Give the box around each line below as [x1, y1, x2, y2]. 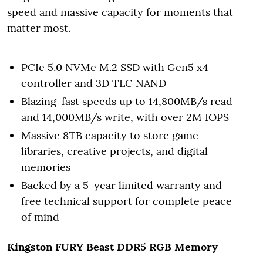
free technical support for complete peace [21, 194, 232, 208]
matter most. [7, 21, 70, 35]
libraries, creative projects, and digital [21, 144, 208, 158]
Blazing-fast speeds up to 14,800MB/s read [21, 94, 232, 108]
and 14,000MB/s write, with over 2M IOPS [21, 110, 229, 124]
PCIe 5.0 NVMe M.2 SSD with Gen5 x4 [21, 60, 208, 74]
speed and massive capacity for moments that [7, 5, 233, 19]
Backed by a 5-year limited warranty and [21, 178, 222, 192]
